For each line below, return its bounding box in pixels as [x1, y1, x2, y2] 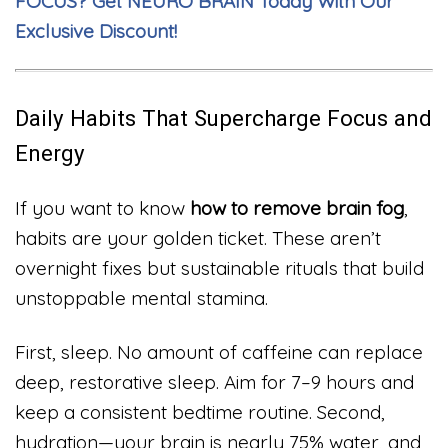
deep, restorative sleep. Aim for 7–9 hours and [15, 369, 414, 394]
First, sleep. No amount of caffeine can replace [15, 339, 423, 364]
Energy [15, 139, 85, 166]
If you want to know [15, 195, 190, 220]
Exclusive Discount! [15, 18, 177, 43]
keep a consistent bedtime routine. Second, [15, 399, 385, 424]
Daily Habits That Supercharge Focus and [15, 104, 432, 131]
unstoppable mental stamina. [15, 285, 268, 310]
